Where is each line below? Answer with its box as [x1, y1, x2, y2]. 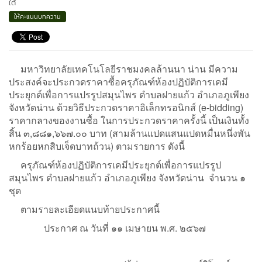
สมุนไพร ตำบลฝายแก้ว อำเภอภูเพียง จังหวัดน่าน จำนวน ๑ [9, 170, 246, 184]
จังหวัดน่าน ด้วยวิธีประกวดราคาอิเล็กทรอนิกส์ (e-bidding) [9, 100, 243, 114]
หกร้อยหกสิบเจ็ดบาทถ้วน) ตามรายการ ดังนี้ [9, 139, 185, 153]
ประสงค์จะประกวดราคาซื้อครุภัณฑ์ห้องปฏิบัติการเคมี [9, 74, 228, 88]
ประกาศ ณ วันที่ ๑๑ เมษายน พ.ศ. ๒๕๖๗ [9, 220, 206, 235]
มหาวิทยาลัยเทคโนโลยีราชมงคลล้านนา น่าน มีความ [9, 61, 238, 75]
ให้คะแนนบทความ [14, 11, 61, 21]
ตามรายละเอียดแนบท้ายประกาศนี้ [9, 202, 160, 216]
